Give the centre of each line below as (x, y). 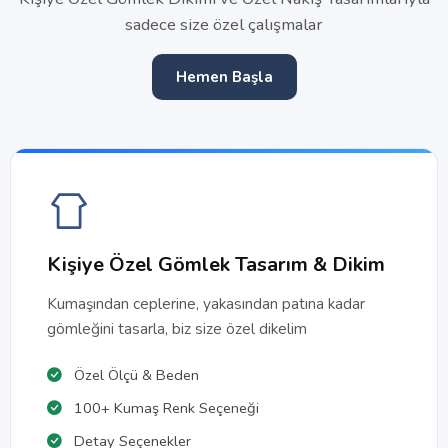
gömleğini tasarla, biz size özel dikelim (177, 328)
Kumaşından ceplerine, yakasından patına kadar (206, 303)
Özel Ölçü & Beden (134, 375)
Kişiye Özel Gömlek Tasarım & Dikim (216, 264)
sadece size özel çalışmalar (224, 24)
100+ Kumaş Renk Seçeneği (164, 408)
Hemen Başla (224, 77)
